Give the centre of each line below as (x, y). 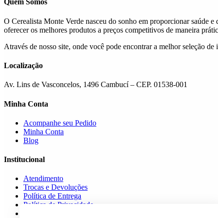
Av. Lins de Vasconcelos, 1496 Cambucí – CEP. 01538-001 (96, 85)
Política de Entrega (52, 196)
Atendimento (43, 179)
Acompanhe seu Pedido (60, 123)
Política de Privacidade (58, 205)
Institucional (24, 160)
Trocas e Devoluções (55, 187)
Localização (23, 65)
